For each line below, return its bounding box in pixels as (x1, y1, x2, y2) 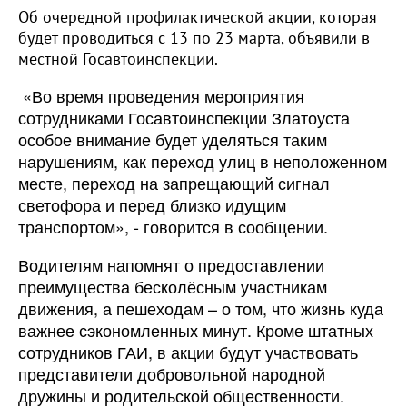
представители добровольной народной (18, 362, 325, 386)
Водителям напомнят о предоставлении (18, 253, 324, 277)
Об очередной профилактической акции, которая (18, 6, 377, 28)
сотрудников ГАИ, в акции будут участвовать (18, 340, 358, 364)
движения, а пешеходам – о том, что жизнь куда (18, 296, 383, 321)
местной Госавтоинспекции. (18, 48, 218, 70)
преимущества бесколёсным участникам (18, 274, 327, 299)
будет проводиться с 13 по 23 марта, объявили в (18, 27, 370, 49)
